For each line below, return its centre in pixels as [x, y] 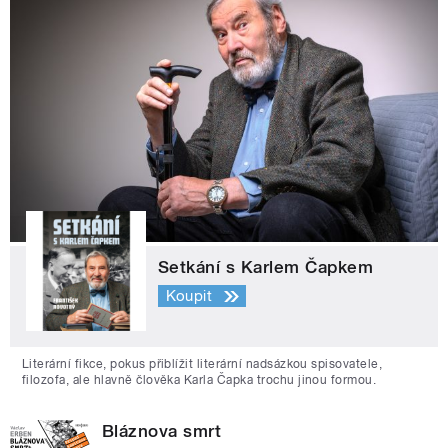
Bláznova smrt [162, 430]
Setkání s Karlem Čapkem [266, 266]
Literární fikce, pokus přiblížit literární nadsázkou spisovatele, [202, 363]
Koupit [189, 296]
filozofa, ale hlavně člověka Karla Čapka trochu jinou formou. [199, 379]
